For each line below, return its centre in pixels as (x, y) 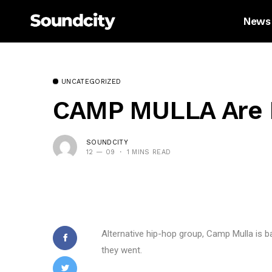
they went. (122, 250)
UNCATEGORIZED (91, 82)
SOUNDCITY (107, 142)
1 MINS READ (149, 152)
